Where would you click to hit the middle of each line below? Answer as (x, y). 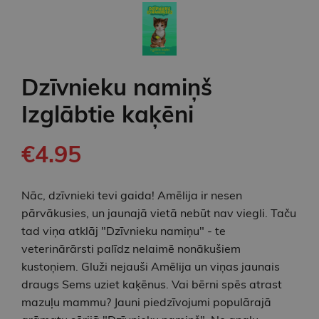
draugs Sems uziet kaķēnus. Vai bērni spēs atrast (152, 284)
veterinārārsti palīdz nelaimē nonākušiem (131, 248)
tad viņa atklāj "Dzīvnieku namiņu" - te (124, 230)
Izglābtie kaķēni (108, 114)
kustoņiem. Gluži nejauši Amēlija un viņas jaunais (151, 266)
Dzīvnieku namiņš (117, 87)
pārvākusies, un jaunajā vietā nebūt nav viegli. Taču (159, 213)
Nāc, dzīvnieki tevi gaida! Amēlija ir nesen (132, 195)
